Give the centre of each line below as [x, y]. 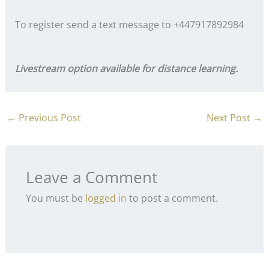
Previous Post [48, 118]
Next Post [230, 118]
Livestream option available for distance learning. [126, 68]
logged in [106, 198]
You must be [55, 198]
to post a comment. [172, 198]
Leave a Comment [91, 177]
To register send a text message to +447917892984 [129, 25]
